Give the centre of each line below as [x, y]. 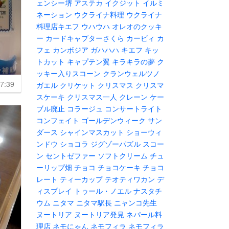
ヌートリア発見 [99, 214]
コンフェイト [58, 120]
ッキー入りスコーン [68, 73]
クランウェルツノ [131, 73]
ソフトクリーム [123, 155]
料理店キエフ [58, 26]
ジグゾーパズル [116, 144]
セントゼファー [71, 155]
